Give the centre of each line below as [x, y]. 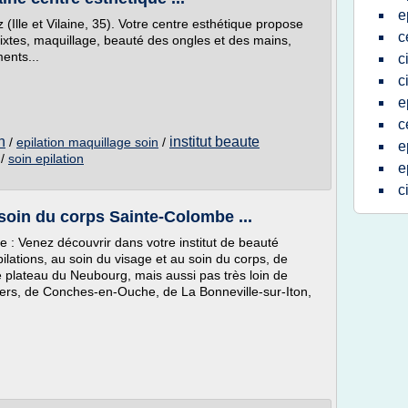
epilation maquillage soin [87, 142]
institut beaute [214, 142]
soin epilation [46, 158]
